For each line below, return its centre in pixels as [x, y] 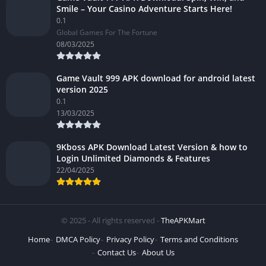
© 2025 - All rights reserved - [111, 221]
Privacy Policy [130, 240]
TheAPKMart [183, 221]
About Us [158, 253]
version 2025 [82, 90]
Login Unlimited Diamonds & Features [133, 159]
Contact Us [117, 253]
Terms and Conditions [199, 240]
